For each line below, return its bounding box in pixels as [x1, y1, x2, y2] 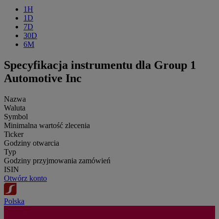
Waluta [4, 103, 25, 112]
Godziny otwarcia [4, 138, 59, 147]
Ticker [4, 130, 23, 138]
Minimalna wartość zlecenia [4, 121, 90, 130]
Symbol [4, 112, 28, 121]
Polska [4, 197, 24, 206]
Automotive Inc [4, 71, 82, 85]
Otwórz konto [4, 174, 47, 182]
